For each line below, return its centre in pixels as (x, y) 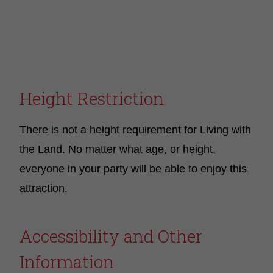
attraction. (44, 188)
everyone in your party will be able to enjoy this (133, 169)
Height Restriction (92, 98)
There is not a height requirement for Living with (135, 130)
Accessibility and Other (111, 236)
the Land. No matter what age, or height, (118, 149)
